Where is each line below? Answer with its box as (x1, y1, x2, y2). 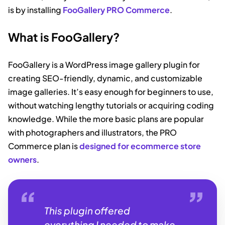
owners (8, 154, 37, 165)
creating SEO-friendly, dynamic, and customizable (8, 72, 202, 83)
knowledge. (8, 113, 54, 124)
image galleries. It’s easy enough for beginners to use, (8, 86, 213, 97)
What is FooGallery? (8, 29, 120, 44)
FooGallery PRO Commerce (63, 4, 170, 15)
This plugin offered (44, 204, 130, 216)
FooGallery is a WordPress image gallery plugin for (8, 59, 200, 70)
